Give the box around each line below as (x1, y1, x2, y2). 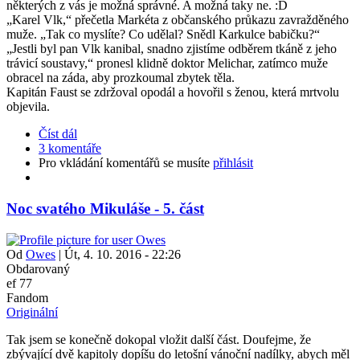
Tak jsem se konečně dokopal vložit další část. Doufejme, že (6, 332, 311, 346)
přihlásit (213, 156, 253, 170)
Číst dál (39, 127, 77, 141)
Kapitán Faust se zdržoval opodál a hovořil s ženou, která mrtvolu (6, 85, 339, 100)
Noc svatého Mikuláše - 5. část (6, 199, 204, 217)
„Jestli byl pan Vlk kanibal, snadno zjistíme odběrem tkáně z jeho (6, 42, 337, 56)
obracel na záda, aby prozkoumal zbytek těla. (6, 71, 235, 85)
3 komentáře (39, 141, 101, 156)
